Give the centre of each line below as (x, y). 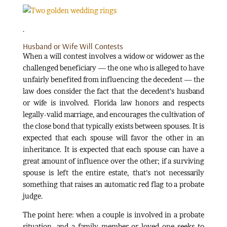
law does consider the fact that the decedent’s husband (113, 91)
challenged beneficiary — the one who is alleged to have (113, 67)
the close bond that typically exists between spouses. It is (113, 126)
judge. (33, 196)
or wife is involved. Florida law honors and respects (113, 102)
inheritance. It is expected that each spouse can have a (113, 149)
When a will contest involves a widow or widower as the (113, 56)
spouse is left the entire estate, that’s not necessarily (113, 172)
